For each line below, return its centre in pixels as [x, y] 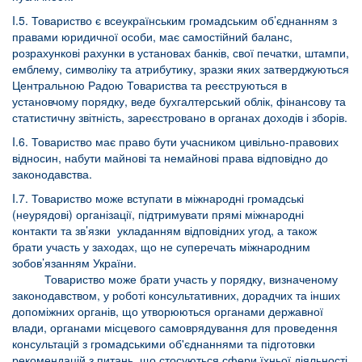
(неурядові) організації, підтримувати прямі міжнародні [158, 214]
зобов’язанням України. [74, 263]
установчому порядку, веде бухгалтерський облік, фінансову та [179, 101]
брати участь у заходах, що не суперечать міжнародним [161, 246]
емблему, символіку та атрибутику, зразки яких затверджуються [181, 69]
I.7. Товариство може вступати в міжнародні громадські [158, 198]
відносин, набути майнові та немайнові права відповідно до [170, 158]
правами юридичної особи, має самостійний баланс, [152, 36]
